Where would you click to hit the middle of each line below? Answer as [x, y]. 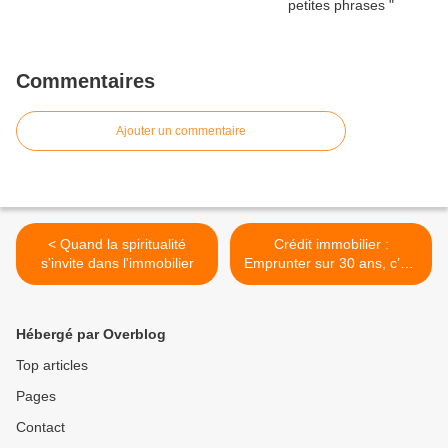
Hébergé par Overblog [91, 334]
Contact [40, 427]
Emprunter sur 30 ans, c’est [331, 263]
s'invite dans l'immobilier [117, 263]
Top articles [52, 365]
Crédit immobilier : [331, 244]
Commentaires [85, 81]
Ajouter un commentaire [181, 131]
